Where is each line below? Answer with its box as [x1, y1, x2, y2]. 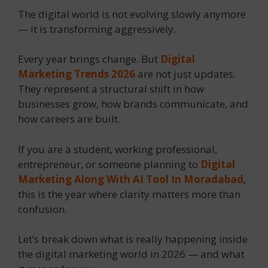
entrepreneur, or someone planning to [18, 157, 200, 171]
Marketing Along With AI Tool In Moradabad [18, 172, 243, 186]
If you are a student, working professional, [18, 142, 217, 156]
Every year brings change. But [18, 52, 160, 66]
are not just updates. [135, 67, 236, 81]
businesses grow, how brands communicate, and [18, 97, 248, 111]
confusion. [18, 202, 67, 216]
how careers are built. [18, 112, 120, 126]
